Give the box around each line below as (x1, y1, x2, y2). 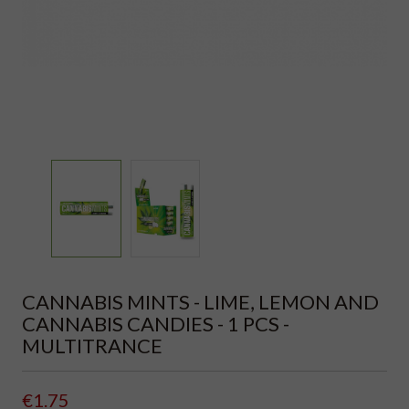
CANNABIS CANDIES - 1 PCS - (22, 311, 289, 337)
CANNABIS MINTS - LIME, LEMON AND (22, 289, 379, 315)
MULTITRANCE (22, 333, 163, 359)
